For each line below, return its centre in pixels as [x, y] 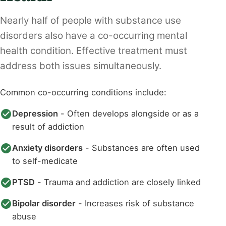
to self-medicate [45, 161]
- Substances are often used [141, 148]
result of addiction [48, 126]
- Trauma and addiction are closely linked [118, 182]
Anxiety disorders [47, 148]
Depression [35, 113]
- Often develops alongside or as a [128, 113]
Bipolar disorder [44, 203]
